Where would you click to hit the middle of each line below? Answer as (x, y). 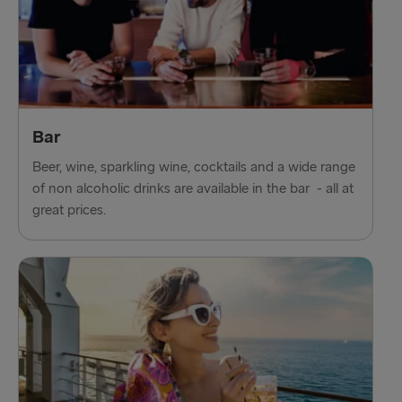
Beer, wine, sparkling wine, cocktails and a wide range (194, 167)
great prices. (69, 210)
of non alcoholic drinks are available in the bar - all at (193, 189)
